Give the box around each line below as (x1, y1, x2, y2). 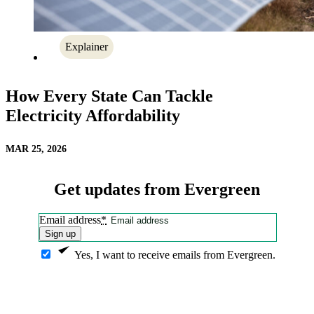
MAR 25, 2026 (6, 144, 67, 155)
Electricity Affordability (6, 107, 180, 125)
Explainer (65, 41, 108, 53)
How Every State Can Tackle (6, 87, 213, 106)
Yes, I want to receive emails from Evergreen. (74, 249, 275, 261)
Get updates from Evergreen (54, 180, 260, 199)
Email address (39, 214, 101, 226)
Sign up (45, 228, 76, 240)
